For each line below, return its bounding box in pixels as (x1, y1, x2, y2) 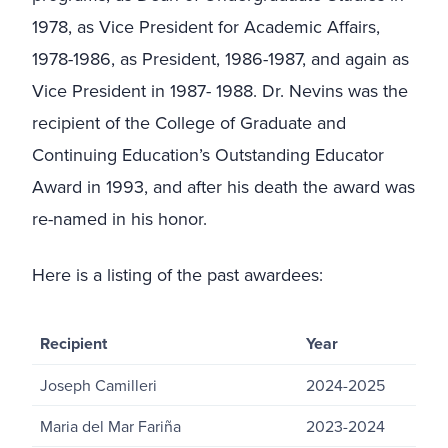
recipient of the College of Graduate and (32, 109, 346, 135)
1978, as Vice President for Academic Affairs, (32, 13, 380, 39)
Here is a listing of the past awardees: (32, 261, 323, 287)
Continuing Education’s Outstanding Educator (32, 141, 384, 167)
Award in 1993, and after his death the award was (32, 173, 415, 199)
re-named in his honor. (32, 205, 207, 231)
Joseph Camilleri (40, 373, 157, 396)
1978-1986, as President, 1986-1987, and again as (32, 45, 409, 71)
